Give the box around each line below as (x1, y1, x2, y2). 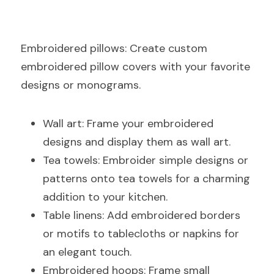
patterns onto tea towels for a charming (43, 171, 250, 186)
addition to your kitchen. (43, 190, 168, 204)
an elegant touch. (43, 245, 131, 259)
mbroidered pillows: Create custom (27, 41, 207, 56)
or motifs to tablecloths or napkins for (43, 226, 239, 241)
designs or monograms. (21, 78, 141, 92)
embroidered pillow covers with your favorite (21, 59, 250, 74)
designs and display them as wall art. (43, 135, 231, 149)
